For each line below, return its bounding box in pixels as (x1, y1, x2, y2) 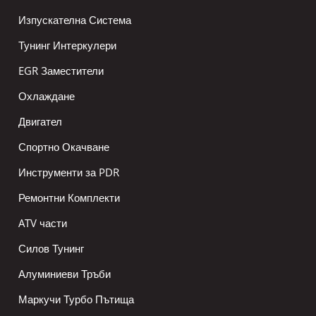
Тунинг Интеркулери (18, 38, 116, 53)
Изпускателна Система (18, 13, 131, 28)
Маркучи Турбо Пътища (18, 292, 134, 307)
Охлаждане (18, 89, 75, 104)
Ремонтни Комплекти (18, 190, 120, 205)
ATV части (18, 216, 67, 231)
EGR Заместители (18, 63, 104, 78)
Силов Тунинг (18, 241, 84, 256)
